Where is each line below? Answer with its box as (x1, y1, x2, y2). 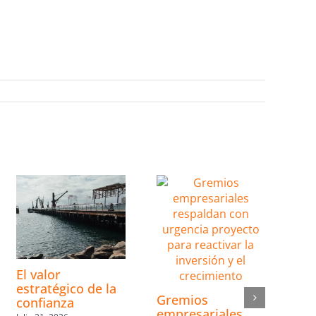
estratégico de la (16, 279, 117, 297)
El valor (16, 265, 61, 283)
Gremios (156, 291, 208, 308)
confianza (16, 293, 75, 311)
